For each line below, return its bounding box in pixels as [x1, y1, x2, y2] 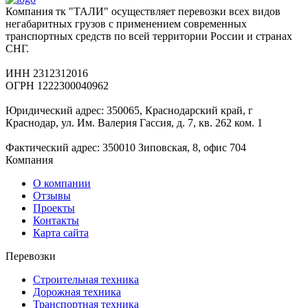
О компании [33, 177, 91, 189]
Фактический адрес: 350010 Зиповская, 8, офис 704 [5, 142, 246, 153]
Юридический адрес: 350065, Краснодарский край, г [5, 104, 253, 116]
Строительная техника [33, 274, 139, 285]
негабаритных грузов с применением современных [5, 18, 247, 30]
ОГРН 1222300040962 [5, 80, 109, 91]
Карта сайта [33, 227, 89, 239]
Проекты [33, 202, 75, 214]
